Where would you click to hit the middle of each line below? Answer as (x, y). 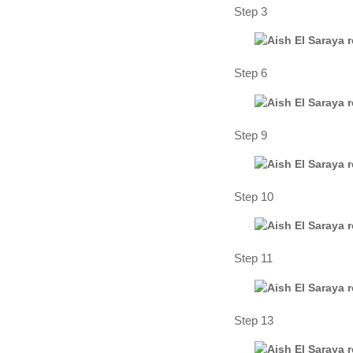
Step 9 (251, 135)
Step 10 (254, 196)
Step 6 (251, 73)
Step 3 (251, 12)
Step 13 (254, 320)
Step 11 (253, 258)
